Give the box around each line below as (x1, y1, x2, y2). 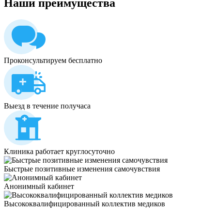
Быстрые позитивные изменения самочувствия (4, 164, 160, 173)
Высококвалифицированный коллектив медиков (4, 199, 165, 208)
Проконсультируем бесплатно (4, 56, 102, 64)
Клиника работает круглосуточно (4, 147, 115, 155)
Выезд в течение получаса (4, 101, 91, 110)
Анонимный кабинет (4, 182, 74, 190)
